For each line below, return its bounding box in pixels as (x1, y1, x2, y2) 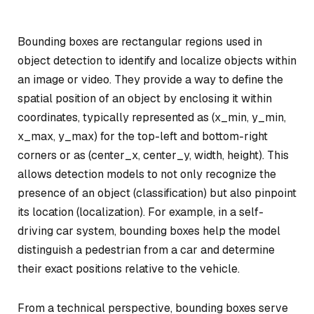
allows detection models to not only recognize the (18, 167, 276, 182)
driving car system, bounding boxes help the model (18, 224, 280, 238)
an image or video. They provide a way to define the (18, 72, 283, 87)
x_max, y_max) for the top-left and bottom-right (18, 129, 268, 144)
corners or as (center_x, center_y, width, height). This (18, 148, 289, 163)
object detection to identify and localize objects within (18, 53, 296, 68)
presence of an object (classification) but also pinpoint (18, 186, 296, 200)
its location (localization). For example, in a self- (18, 205, 264, 219)
